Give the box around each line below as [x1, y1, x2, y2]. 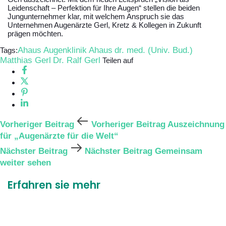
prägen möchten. [8, 29, 63, 38]
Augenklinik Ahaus [43, 45, 112, 55]
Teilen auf [102, 55, 133, 65]
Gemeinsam [155, 146, 202, 156]
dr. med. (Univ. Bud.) [115, 45, 193, 55]
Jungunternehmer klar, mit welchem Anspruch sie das [8, 12, 184, 21]
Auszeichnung [167, 119, 224, 129]
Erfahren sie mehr [8, 177, 100, 192]
